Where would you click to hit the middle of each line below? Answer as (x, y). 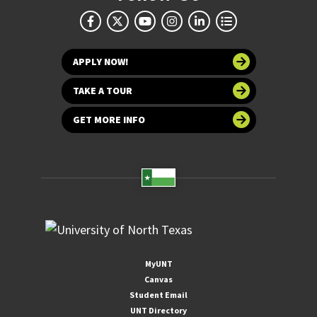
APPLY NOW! (100, 61)
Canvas (158, 279)
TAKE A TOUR (102, 90)
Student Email (158, 294)
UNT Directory (158, 310)
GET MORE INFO (109, 119)
